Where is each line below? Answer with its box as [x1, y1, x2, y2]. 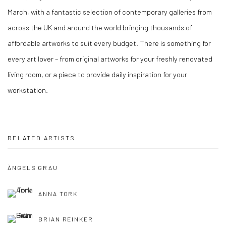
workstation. [8, 85, 48, 94]
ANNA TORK [38, 190, 78, 197]
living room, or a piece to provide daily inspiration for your [8, 69, 187, 79]
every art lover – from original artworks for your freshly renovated [8, 53, 212, 63]
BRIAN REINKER [38, 215, 93, 223]
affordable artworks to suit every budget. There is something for [8, 38, 211, 47]
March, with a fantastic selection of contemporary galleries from [8, 7, 212, 16]
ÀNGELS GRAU [8, 164, 59, 172]
